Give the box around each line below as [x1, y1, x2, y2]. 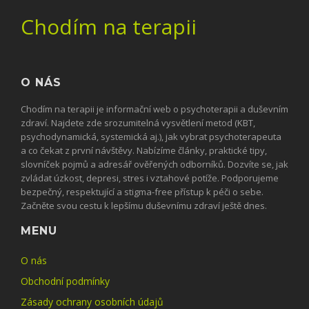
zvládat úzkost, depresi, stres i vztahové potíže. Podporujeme [21, 172, 279, 185]
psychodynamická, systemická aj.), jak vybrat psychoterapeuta [21, 130, 281, 143]
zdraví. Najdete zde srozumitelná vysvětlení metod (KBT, [21, 117, 255, 130]
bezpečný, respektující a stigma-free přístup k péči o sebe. [21, 186, 263, 199]
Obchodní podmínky [21, 275, 110, 288]
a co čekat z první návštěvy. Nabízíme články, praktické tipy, [21, 144, 267, 157]
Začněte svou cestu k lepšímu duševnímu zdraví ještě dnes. [21, 199, 267, 212]
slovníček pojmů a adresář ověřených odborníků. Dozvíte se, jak [21, 158, 288, 171]
